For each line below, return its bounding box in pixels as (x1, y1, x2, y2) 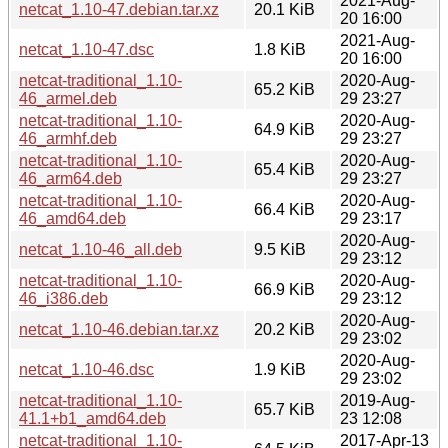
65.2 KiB (254, 80, 315, 98)
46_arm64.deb (19, 169, 122, 187)
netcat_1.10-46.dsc (19, 360, 154, 378)
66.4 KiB (254, 200, 315, 218)
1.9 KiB (254, 360, 306, 378)
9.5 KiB (254, 240, 306, 258)
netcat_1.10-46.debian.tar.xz (19, 320, 219, 338)
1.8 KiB (254, 40, 306, 58)
